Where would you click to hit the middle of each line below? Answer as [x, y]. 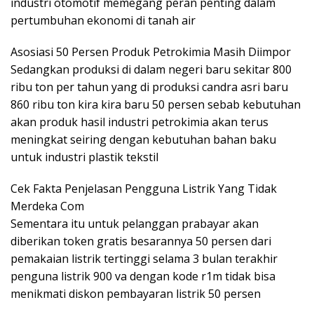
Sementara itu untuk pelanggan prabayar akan [135, 223]
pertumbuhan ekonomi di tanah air [103, 20]
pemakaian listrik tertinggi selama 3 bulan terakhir [144, 258]
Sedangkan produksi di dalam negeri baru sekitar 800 [151, 69]
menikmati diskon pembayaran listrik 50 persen [136, 293]
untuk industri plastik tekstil [84, 157]
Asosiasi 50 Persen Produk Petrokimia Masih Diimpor [151, 52]
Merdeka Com [47, 206]
